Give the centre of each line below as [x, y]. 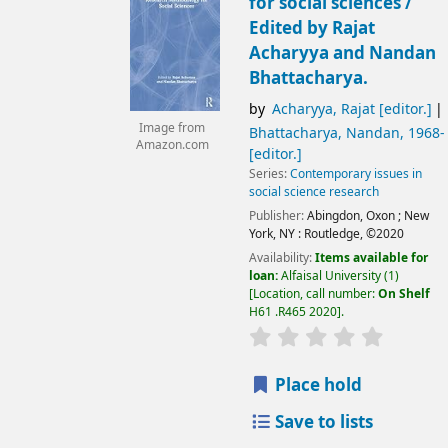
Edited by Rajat [311, 28]
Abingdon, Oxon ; [353, 216]
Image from [172, 129]
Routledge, [333, 234]
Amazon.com [172, 146]
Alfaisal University [330, 276]
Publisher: [277, 216]
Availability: [281, 258]
